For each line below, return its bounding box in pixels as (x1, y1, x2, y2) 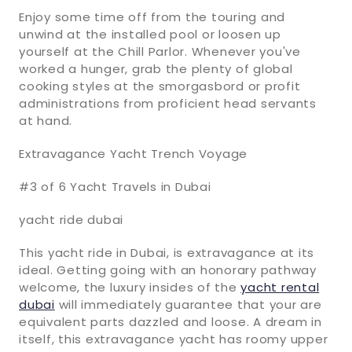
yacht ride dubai (19, 211, 123, 228)
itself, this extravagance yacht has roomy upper (19, 330, 328, 347)
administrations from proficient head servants (19, 94, 317, 112)
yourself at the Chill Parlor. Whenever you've (19, 42, 301, 60)
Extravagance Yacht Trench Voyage (19, 145, 247, 162)
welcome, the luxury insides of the (19, 278, 241, 295)
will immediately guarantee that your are (54, 295, 322, 313)
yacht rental (240, 278, 320, 295)
